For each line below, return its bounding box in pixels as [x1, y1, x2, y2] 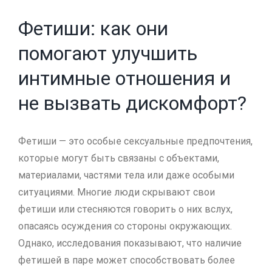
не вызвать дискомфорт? [18, 92, 246, 115]
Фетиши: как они [18, 17, 168, 40]
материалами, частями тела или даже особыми [18, 169, 234, 181]
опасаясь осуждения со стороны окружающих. [18, 220, 232, 232]
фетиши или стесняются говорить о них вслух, [18, 203, 233, 215]
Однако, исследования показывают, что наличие [18, 237, 242, 249]
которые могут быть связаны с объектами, [18, 152, 219, 164]
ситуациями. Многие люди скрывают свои [18, 186, 215, 198]
